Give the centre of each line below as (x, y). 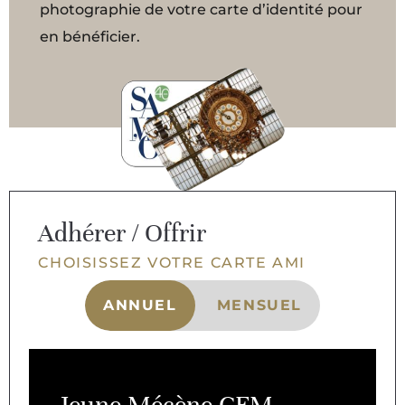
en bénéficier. (90, 37)
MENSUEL (259, 306)
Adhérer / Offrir (122, 234)
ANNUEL (140, 306)
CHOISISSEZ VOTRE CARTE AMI (172, 263)
